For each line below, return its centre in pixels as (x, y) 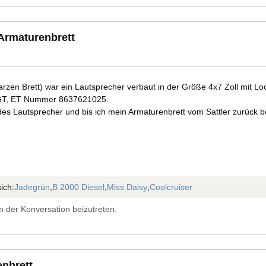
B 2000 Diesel (78, 187)
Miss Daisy (127, 187)
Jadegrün (32, 187)
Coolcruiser (171, 187)
